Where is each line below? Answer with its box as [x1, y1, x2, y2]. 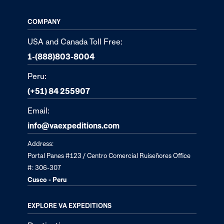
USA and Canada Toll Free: [27, 36, 122, 46]
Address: [27, 139, 53, 147]
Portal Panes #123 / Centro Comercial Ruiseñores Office [27, 151, 190, 159]
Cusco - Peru [27, 175, 66, 183]
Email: [27, 105, 49, 115]
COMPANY [27, 17, 60, 25]
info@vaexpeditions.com [27, 120, 119, 130]
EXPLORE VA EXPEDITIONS [27, 201, 111, 209]
